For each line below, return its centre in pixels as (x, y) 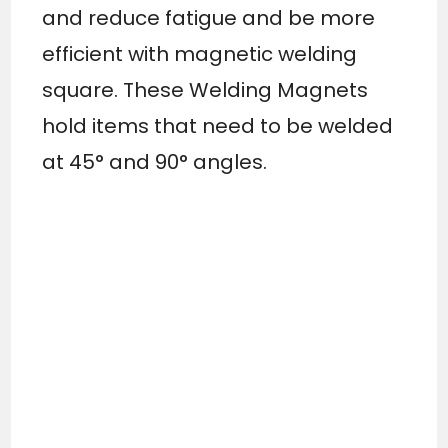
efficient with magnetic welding (200, 54)
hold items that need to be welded (218, 126)
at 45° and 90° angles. (155, 162)
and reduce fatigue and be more (209, 18)
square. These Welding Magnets (205, 90)
